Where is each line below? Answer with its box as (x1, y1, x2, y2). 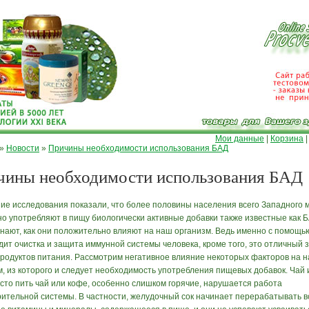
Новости (6, 143, 39, 153)
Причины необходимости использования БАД (48, 143, 228, 153)
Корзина (270, 134, 303, 143)
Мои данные (215, 134, 264, 143)
